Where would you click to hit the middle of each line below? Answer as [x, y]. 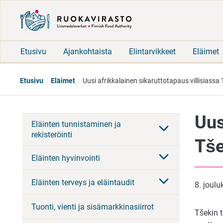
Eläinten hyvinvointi [66, 158]
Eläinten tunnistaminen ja [76, 124]
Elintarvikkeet [152, 51]
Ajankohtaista [88, 51]
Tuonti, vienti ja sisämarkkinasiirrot [93, 207]
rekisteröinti [52, 134]
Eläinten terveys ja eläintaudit [83, 182]
